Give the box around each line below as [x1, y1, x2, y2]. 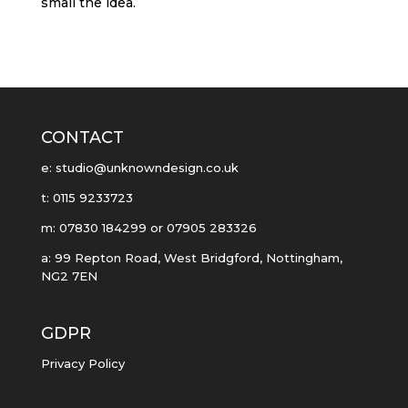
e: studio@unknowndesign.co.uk [40, 159, 239, 175]
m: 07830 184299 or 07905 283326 [40, 219, 257, 235]
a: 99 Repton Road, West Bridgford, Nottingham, [40, 250, 342, 265]
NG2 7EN [40, 268, 97, 283]
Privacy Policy [40, 355, 125, 371]
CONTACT [40, 127, 124, 148]
